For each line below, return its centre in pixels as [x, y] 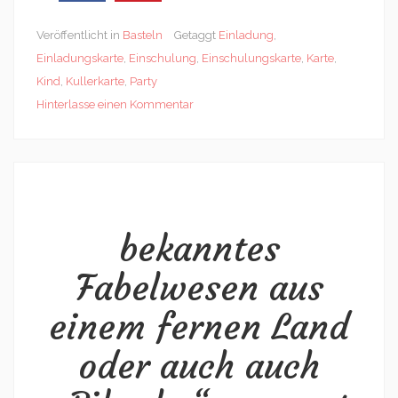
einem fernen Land [199, 326]
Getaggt [196, 35]
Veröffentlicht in [80, 35]
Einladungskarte [80, 58]
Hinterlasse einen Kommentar [115, 104]
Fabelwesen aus [199, 287]
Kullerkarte [95, 81]
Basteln [143, 35]
